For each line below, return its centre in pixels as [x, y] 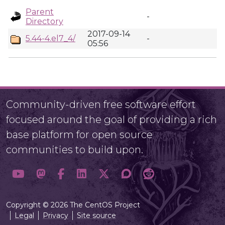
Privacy [55, 215]
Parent [40, 12]
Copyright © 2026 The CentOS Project [73, 205]
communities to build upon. [75, 150]
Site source [96, 215]
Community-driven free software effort [101, 104]
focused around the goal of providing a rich [111, 120]
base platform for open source [79, 135]
